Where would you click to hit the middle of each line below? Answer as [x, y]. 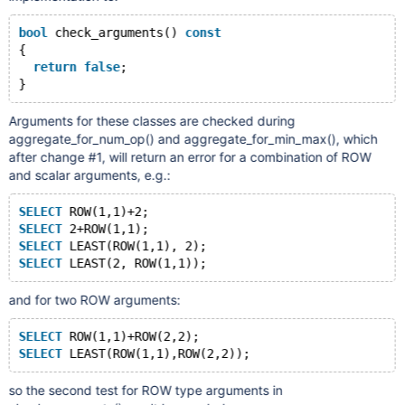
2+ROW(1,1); [105, 229]
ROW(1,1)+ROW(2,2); [131, 336]
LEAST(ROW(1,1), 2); [134, 246]
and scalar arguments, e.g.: [89, 175]
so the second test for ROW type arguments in [146, 390]
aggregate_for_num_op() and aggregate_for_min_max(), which [193, 139]
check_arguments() [116, 33]
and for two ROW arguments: [94, 300]
